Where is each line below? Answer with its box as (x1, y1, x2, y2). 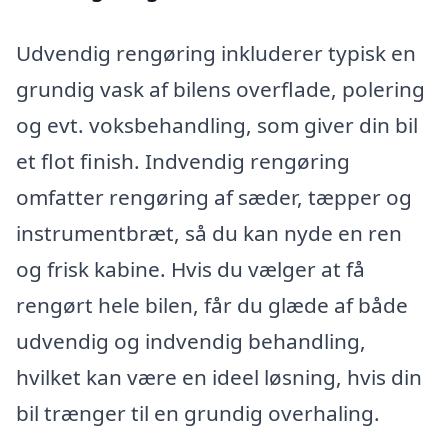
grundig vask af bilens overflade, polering (16, 75, 425, 104)
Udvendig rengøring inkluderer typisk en (16, 39, 416, 68)
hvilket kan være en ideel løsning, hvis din (16, 363, 422, 392)
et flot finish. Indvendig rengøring (16, 147, 350, 176)
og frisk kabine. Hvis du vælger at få (16, 255, 365, 284)
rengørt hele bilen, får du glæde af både (16, 291, 408, 320)
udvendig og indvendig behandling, (16, 327, 366, 356)
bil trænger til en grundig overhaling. (16, 399, 380, 428)
